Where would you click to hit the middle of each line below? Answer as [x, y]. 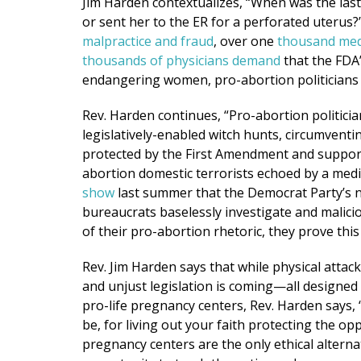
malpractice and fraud [148, 41]
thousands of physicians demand [181, 60]
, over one [245, 41]
